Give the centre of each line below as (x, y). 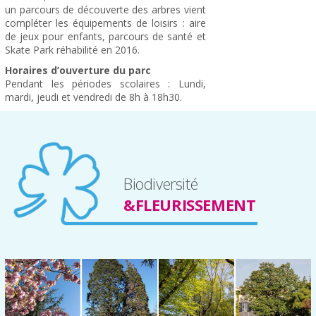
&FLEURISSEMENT (190, 204)
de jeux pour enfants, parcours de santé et (105, 36)
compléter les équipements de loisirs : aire (105, 23)
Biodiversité (161, 183)
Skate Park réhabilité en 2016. (72, 49)
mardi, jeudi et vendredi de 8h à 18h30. (93, 97)
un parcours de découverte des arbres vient (105, 9)
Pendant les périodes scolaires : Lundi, (105, 83)
